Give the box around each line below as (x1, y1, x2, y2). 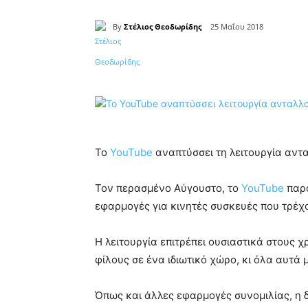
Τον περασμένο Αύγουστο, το (95, 181, 241, 195)
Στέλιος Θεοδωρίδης (124, 21, 201, 32)
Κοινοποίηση (127, 57, 177, 68)
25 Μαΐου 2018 (210, 21, 263, 32)
